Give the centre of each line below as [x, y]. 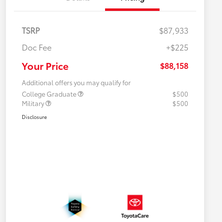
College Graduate [50, 94]
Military [34, 103]
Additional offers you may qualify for [76, 83]
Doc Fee [37, 47]
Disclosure [34, 117]
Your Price [45, 66]
